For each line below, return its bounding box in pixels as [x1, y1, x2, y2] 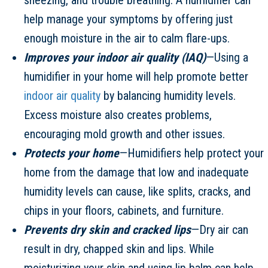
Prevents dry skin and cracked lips [24, 222, 191, 237]
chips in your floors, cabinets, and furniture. [24, 203, 224, 218]
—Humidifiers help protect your [119, 145, 264, 160]
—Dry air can [191, 222, 248, 237]
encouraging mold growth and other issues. [24, 126, 225, 141]
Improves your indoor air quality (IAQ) [24, 50, 206, 65]
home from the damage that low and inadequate [24, 165, 249, 179]
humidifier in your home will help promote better [24, 69, 248, 84]
